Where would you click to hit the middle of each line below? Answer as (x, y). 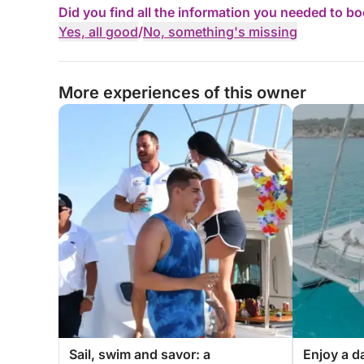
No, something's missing (220, 32)
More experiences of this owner (182, 93)
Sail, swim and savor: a (140, 354)
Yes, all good (98, 32)
